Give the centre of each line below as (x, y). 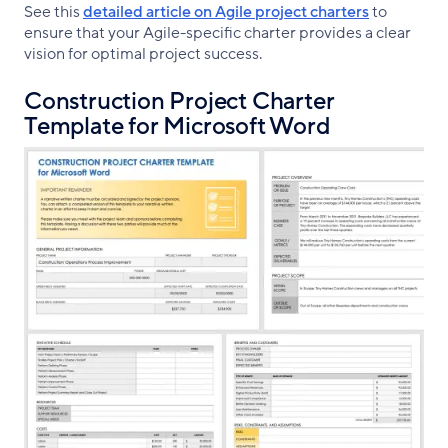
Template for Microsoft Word (177, 127)
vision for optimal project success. (143, 54)
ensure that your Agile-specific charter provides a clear (217, 33)
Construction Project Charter (179, 102)
